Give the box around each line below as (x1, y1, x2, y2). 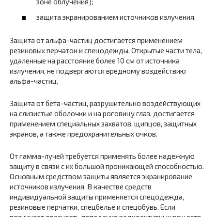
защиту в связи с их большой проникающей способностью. (10, 161, 204, 170)
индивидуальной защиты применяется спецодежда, (10, 192, 184, 201)
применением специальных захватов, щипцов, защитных (10, 119, 197, 128)
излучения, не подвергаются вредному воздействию (10, 66, 186, 75)
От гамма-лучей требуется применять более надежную (10, 151, 195, 160)
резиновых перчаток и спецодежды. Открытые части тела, (10, 46, 202, 55)
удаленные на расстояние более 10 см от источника (10, 56, 180, 65)
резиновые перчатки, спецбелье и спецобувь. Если (10, 202, 175, 211)
